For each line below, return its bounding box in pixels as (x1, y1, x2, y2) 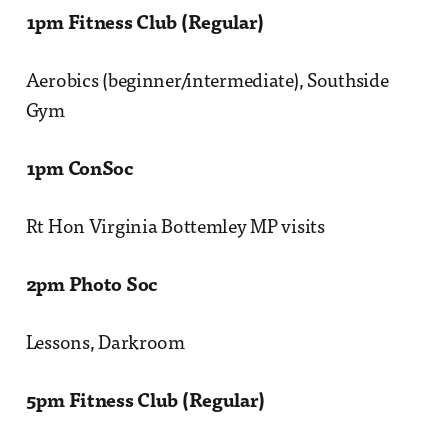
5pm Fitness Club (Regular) (25, 392, 265, 412)
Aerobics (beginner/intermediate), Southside (25, 72, 389, 92)
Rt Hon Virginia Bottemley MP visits (25, 218, 325, 238)
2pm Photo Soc (25, 276, 158, 296)
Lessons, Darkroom (25, 334, 185, 354)
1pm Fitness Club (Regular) (25, 14, 264, 34)
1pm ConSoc (25, 160, 134, 180)
